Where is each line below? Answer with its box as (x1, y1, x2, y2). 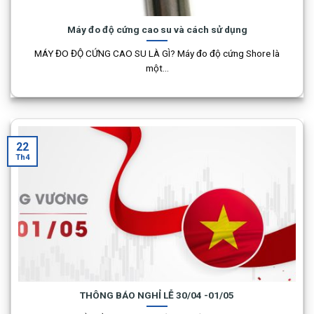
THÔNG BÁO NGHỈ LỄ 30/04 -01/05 (80, 289, 234, 301)
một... (145, 62, 169, 74)
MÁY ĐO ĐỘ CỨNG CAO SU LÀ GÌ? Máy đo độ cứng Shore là (34, 48, 280, 60)
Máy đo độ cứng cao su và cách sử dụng (67, 23, 247, 35)
